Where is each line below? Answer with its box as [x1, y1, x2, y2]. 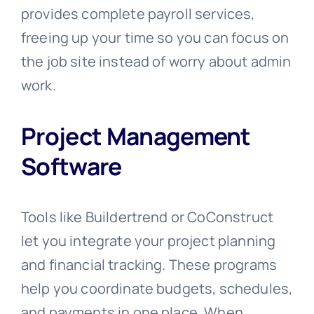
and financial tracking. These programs [20, 254, 278, 274]
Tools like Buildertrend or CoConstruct [20, 207, 274, 226]
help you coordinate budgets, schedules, [20, 278, 293, 298]
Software [20, 150, 122, 183]
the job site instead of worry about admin [20, 52, 292, 71]
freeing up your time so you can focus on [20, 28, 289, 48]
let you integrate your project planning [20, 231, 276, 250]
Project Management [20, 120, 251, 153]
